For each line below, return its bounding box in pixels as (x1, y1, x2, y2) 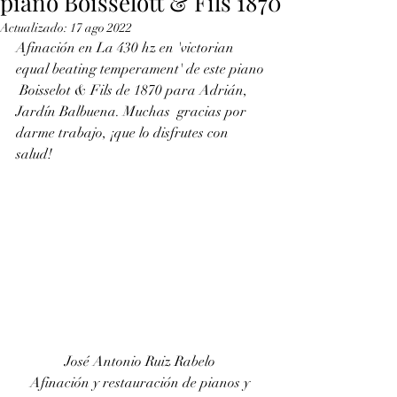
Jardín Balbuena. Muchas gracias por (16, 103, 250, 121)
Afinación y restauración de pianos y (30, 373, 253, 392)
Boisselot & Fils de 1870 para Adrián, (16, 82, 251, 99)
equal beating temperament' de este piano (16, 60, 268, 78)
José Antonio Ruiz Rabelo (65, 352, 219, 370)
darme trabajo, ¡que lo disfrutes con (16, 124, 232, 142)
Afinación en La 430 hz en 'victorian (16, 39, 237, 57)
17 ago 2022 (70, 20, 132, 35)
